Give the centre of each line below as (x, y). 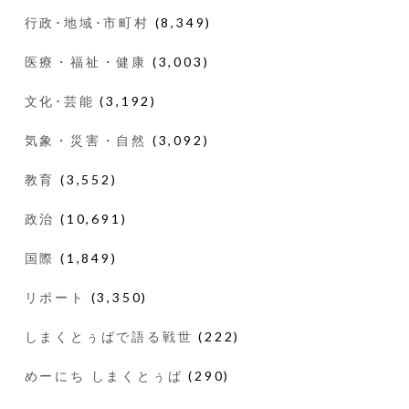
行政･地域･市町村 (87, 22)
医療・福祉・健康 (85, 61)
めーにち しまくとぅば (104, 375)
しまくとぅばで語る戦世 (109, 336)
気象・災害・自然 (85, 140)
